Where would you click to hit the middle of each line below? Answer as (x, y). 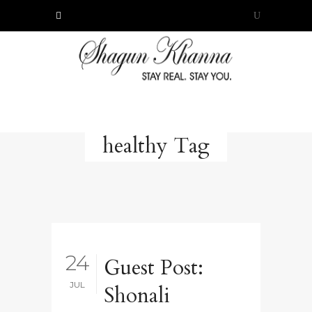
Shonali (137, 296)
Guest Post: (154, 268)
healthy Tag (156, 146)
